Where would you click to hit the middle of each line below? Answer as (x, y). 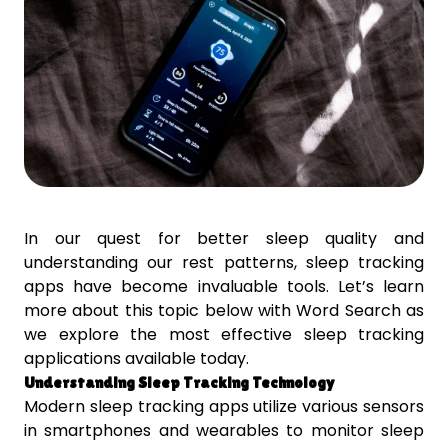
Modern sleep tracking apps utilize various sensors (224, 407)
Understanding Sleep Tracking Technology (179, 383)
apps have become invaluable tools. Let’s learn (224, 287)
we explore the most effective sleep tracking (224, 335)
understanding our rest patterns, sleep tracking (224, 263)
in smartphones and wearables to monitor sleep (224, 431)
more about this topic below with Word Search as (224, 311)
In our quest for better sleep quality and (224, 239)
